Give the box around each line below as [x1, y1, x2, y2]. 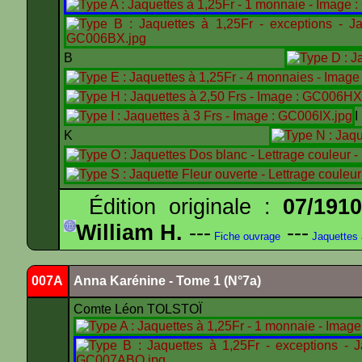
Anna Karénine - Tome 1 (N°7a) [74, 274, 261, 288]
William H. [76, 220, 183, 245]
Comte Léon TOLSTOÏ [74, 302, 205, 316]
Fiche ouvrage [211, 230, 280, 242]
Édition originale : [64, 194, 284, 219]
